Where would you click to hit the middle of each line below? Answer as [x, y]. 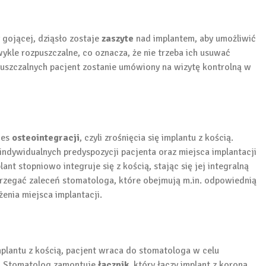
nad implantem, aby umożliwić [195, 38]
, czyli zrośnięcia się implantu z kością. [156, 137]
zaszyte [118, 38]
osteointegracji [46, 137]
